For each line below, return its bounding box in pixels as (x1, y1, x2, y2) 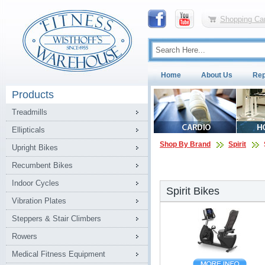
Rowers (12, 232, 37, 241)
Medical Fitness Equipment (12, 250, 105, 258)
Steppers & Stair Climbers (12, 214, 101, 223)
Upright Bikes (12, 143, 58, 152)
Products (12, 89, 54, 101)
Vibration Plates (12, 196, 66, 205)
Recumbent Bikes (12, 161, 73, 170)
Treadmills (12, 108, 47, 117)
